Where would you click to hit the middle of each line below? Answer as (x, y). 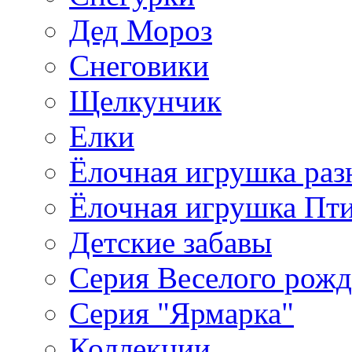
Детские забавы (170, 242)
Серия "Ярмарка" (181, 313)
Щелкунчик (145, 101)
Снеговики (139, 65)
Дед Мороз (141, 30)
